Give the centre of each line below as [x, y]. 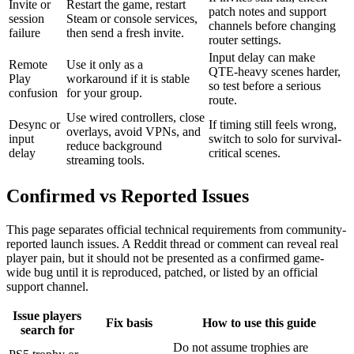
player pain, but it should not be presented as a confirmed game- [165, 258]
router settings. [245, 40]
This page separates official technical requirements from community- [176, 230]
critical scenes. [245, 153]
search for [47, 330]
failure [24, 33]
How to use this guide [259, 323]
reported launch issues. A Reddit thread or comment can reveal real [172, 244]
